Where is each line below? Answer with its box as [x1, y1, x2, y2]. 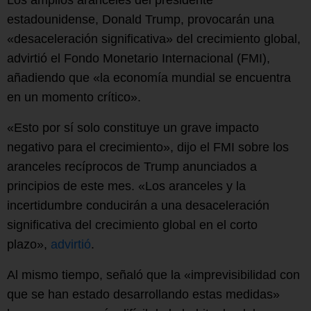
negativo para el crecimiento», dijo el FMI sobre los [7, 140, 289, 154]
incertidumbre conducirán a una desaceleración [7, 198, 269, 212]
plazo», [7, 237, 51, 251]
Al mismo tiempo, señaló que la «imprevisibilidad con [7, 267, 300, 282]
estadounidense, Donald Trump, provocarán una [7, 12, 274, 26]
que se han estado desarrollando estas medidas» [7, 287, 280, 301]
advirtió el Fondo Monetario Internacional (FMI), [7, 51, 270, 65]
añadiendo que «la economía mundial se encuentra [7, 70, 291, 85]
